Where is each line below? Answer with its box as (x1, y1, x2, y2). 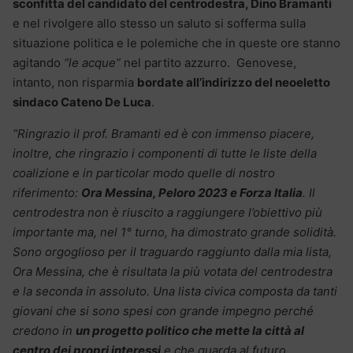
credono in (13, 322, 76, 338)
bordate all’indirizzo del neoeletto (137, 74, 330, 90)
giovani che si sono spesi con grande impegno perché (13, 303, 314, 318)
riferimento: (13, 184, 81, 200)
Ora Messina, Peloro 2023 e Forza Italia (81, 184, 303, 200)
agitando (13, 54, 64, 70)
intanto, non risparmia (13, 74, 137, 90)
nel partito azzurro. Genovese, (121, 54, 296, 70)
